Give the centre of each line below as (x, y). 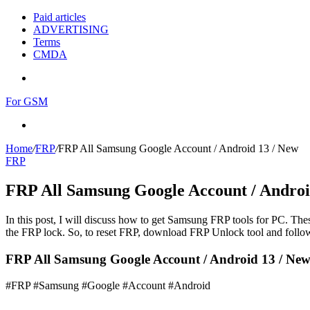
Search (47, 124)
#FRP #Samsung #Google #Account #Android (108, 286)
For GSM (27, 101)
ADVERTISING (71, 29)
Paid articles (60, 17)
